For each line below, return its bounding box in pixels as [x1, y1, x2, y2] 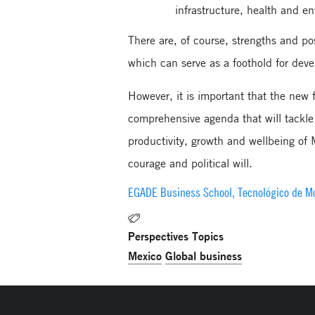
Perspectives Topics [128, 229, 224, 244]
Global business [165, 248, 243, 264]
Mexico [128, 248, 162, 264]
